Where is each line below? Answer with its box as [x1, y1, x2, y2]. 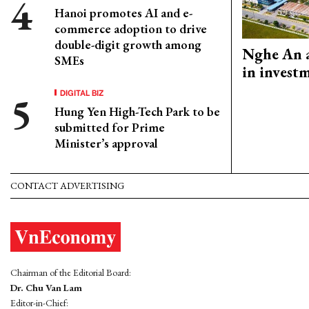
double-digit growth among [54, 37, 201, 52]
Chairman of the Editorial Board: [10, 266, 131, 279]
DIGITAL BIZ [60, 86, 104, 98]
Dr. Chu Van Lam [10, 281, 82, 295]
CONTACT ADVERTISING [10, 179, 124, 192]
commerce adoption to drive [54, 21, 207, 37]
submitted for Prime [54, 119, 165, 135]
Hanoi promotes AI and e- [54, 5, 192, 21]
